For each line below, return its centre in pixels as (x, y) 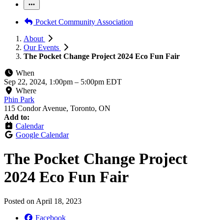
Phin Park (19, 99)
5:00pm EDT (101, 82)
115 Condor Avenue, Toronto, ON (57, 108)
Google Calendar (42, 135)
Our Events (42, 47)
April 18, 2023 (59, 201)
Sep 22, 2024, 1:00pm (39, 82)
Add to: (17, 117)
